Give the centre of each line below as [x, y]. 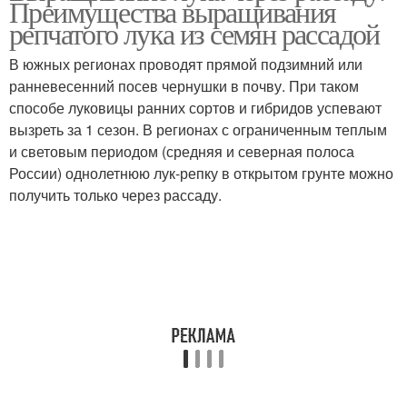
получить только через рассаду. [115, 195]
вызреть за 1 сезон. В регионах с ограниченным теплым [198, 129]
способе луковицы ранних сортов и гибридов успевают [195, 108]
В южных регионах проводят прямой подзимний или [186, 64]
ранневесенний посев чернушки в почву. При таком [184, 86]
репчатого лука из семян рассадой [194, 33]
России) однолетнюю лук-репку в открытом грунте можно [201, 173]
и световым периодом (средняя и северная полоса [182, 151]
